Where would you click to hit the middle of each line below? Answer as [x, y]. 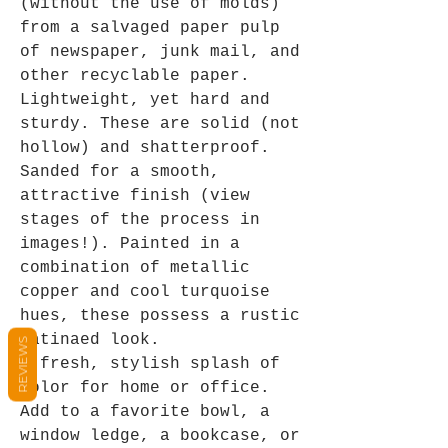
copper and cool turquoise [145, 292]
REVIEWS [22, 364]
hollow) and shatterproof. [145, 148]
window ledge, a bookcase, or [160, 436]
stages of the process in [140, 220]
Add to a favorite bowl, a [145, 412]
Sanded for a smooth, [120, 172]
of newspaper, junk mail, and [160, 52]
